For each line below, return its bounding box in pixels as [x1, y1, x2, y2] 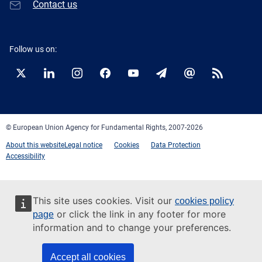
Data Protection [151, 140, 201, 149]
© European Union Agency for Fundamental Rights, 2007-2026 [6, 123, 203, 132]
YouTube [127, 73, 164, 84]
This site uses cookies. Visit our [33, 195, 175, 206]
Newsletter [156, 73, 199, 84]
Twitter [15, 73, 44, 84]
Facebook [99, 73, 140, 84]
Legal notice [64, 140, 102, 149]
